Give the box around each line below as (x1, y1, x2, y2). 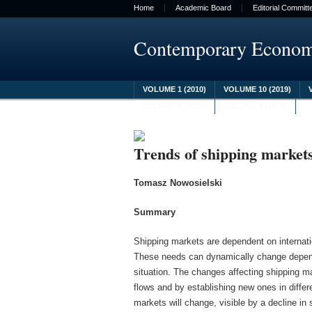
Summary (134, 207, 175, 217)
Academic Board (175, 3, 231, 12)
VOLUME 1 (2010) (143, 85, 206, 93)
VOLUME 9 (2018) (224, 102, 287, 110)
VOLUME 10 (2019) (224, 85, 291, 93)
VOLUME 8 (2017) (143, 102, 206, 110)
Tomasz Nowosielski (134, 178, 222, 188)
